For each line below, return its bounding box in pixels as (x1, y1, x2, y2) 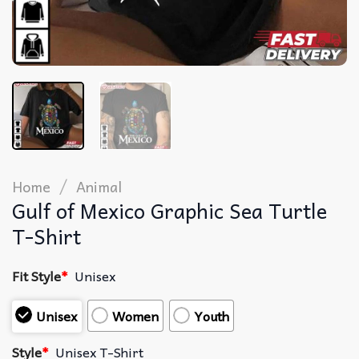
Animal (76, 174, 123, 198)
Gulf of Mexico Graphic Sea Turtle (12, 193, 327, 227)
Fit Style (12, 264, 61, 286)
